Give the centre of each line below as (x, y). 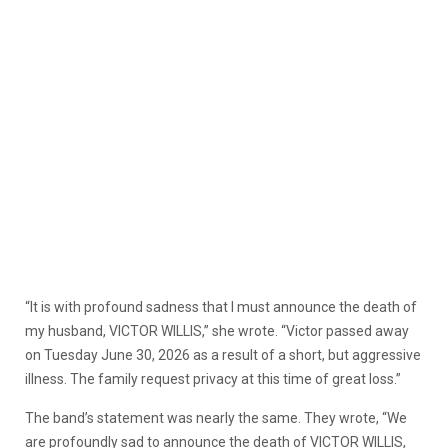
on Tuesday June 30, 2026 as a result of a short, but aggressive (223, 354)
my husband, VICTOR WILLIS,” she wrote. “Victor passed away (217, 330)
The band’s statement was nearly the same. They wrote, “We (216, 417)
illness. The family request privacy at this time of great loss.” (213, 378)
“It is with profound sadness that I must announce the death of (221, 306)
